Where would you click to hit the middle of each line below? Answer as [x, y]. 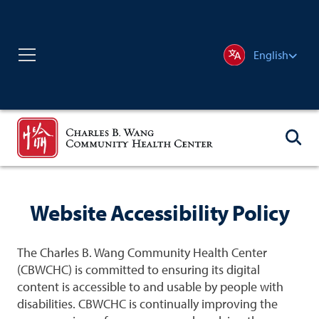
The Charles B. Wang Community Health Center [142, 253]
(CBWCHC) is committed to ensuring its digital [138, 270]
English [271, 54]
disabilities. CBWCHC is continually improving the [147, 304]
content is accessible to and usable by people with [150, 287]
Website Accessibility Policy [159, 212]
